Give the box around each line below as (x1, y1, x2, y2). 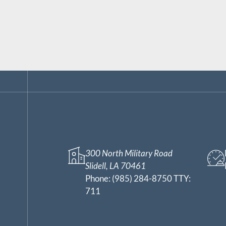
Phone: (85, 173, 112, 184)
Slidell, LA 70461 (85, 160, 146, 171)
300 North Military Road (85, 147, 173, 158)
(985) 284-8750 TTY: (111, 173, 191, 184)
